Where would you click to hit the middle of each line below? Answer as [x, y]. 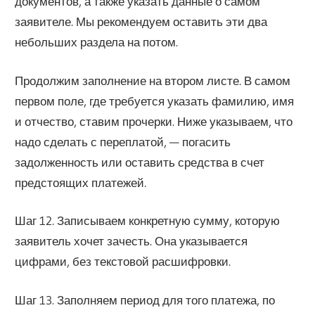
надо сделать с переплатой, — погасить [123, 141]
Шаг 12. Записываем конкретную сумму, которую [148, 221]
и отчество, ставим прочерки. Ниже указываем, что [154, 121]
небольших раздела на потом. [97, 42]
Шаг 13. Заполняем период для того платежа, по [145, 300]
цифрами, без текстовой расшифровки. [123, 262]
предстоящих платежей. [81, 182]
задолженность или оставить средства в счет [140, 162]
